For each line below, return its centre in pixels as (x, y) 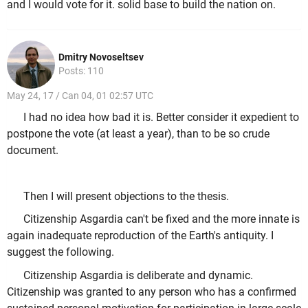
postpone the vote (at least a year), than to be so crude (138, 133)
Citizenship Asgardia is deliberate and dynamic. (138, 275)
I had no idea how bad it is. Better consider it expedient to (161, 117)
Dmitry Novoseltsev (101, 57)
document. (33, 150)
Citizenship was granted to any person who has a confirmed (152, 291)
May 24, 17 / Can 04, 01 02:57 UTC (80, 96)
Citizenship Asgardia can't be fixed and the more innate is (162, 219)
